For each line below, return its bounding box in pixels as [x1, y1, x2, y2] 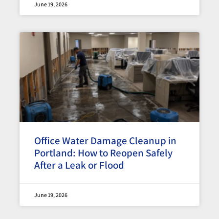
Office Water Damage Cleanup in [34, 134, 176, 148]
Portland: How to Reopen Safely [34, 146, 173, 160]
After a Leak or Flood [34, 158, 124, 172]
